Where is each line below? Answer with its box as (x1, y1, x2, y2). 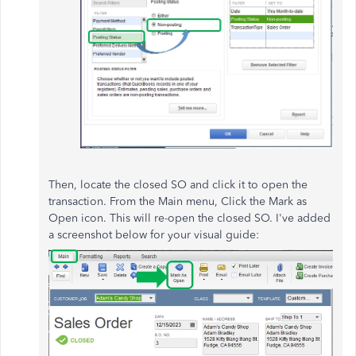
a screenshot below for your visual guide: (48, 227, 259, 242)
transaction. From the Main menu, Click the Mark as (48, 194, 307, 208)
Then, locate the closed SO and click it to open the (48, 177, 308, 192)
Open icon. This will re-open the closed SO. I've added (48, 211, 331, 225)
